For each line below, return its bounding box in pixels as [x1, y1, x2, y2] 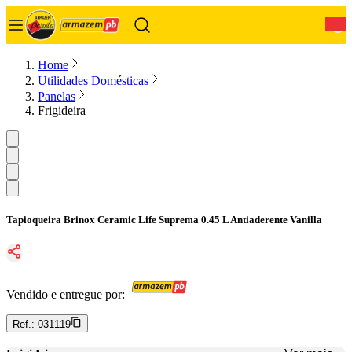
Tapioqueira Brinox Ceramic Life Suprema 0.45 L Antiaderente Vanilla [6, 214, 322, 226]
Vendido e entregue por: [6, 288, 125, 302]
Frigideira [38, 104, 86, 117]
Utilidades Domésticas [38, 74, 148, 87]
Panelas [38, 90, 75, 103]
